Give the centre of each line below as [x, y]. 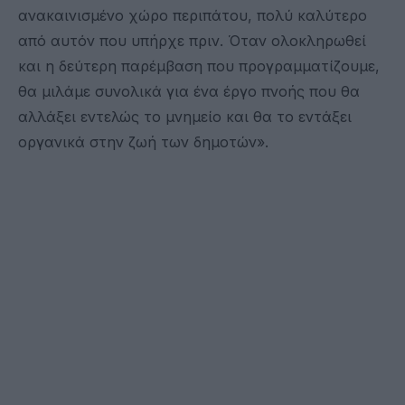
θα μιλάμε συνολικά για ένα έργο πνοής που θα [189, 91]
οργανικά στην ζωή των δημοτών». [143, 141]
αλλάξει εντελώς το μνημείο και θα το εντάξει [185, 116]
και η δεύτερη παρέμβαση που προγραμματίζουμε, [199, 66]
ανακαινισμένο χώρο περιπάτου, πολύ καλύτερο [193, 15]
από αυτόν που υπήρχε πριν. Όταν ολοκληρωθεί [192, 40]
